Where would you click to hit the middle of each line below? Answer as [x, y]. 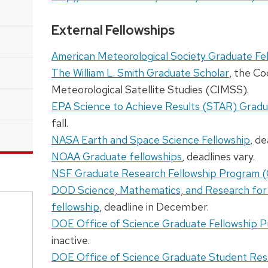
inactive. [70, 240]
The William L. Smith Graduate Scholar [140, 73]
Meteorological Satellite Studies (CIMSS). [150, 90]
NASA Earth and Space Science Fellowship [150, 140]
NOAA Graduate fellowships [116, 157]
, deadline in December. [154, 207]
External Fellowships [113, 30]
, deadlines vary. [218, 157]
